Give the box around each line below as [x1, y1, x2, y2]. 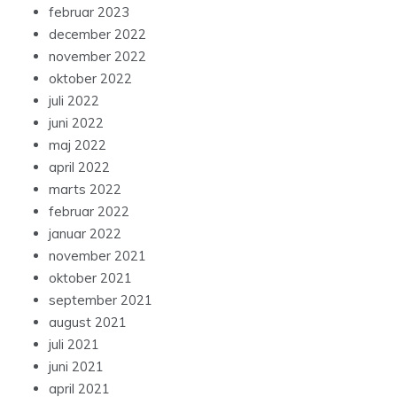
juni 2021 [49, 358, 104, 376]
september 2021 [49, 292, 152, 309]
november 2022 [49, 48, 146, 66]
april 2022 [49, 159, 110, 176]
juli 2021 [49, 336, 99, 354]
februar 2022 [49, 203, 129, 221]
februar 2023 [49, 4, 129, 21]
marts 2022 [49, 181, 121, 198]
